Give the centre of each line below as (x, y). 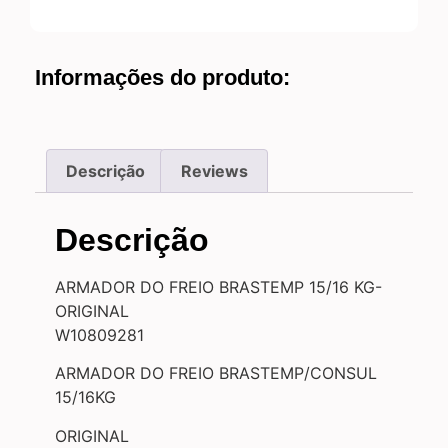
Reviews (214, 170)
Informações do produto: (162, 78)
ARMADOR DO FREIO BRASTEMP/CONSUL (216, 373)
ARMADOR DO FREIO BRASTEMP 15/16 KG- (218, 286)
